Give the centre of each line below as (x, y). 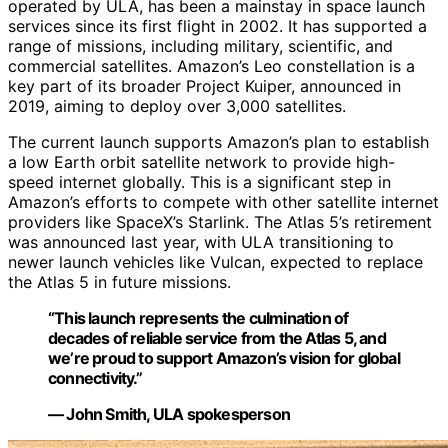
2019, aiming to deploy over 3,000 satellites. (177, 106)
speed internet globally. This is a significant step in (199, 182)
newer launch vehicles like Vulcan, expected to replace (215, 262)
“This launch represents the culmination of (198, 318)
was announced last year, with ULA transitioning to (201, 242)
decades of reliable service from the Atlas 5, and (217, 338)
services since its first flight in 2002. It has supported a (217, 26)
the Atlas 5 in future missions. (119, 282)
